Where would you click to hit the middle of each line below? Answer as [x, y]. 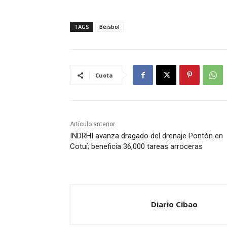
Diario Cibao [174, 204]
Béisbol [109, 27]
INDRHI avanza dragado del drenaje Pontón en [146, 136]
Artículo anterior [92, 124]
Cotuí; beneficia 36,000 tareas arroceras [136, 147]
